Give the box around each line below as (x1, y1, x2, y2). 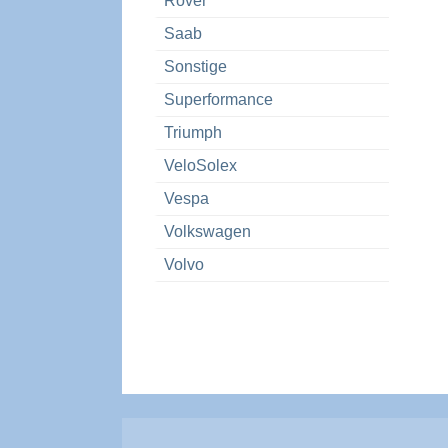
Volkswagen (164, 223, 252, 241)
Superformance (164, 91, 274, 109)
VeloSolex (164, 157, 238, 175)
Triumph (164, 124, 223, 142)
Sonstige (164, 58, 228, 76)
